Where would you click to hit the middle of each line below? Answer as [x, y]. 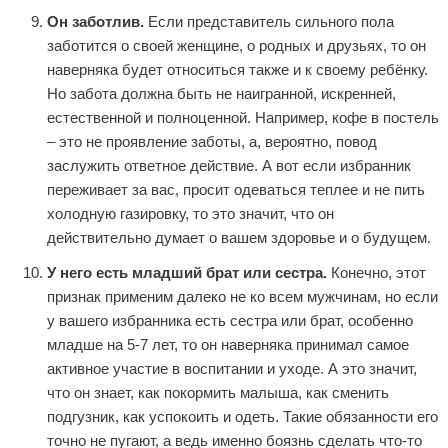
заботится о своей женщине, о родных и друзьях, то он [236, 46]
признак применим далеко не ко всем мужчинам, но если [242, 296]
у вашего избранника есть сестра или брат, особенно [230, 320]
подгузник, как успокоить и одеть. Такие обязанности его [242, 416]
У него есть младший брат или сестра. [187, 272]
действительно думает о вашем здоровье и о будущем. [239, 238]
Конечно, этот [376, 272]
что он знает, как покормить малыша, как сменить [218, 392]
